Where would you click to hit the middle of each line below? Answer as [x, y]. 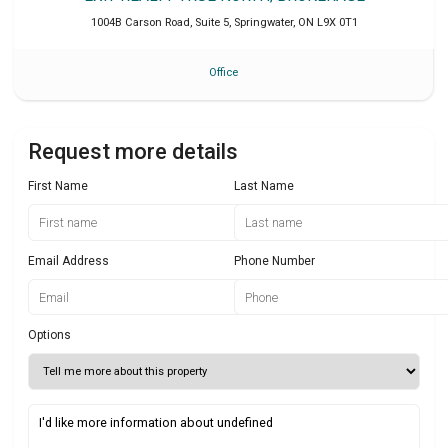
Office [223, 73]
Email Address [68, 260]
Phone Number [274, 260]
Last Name [264, 186]
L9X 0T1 [337, 22]
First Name [58, 186]
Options [49, 335]
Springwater [263, 22]
